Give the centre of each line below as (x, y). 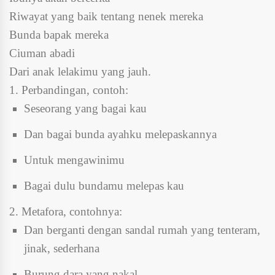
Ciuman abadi (42, 53)
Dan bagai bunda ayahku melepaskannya (120, 134)
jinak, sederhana (62, 248)
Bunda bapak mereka (59, 34)
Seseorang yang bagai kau (85, 108)
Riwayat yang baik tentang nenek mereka (106, 16)
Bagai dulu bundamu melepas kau (104, 185)
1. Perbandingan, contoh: (69, 90)
